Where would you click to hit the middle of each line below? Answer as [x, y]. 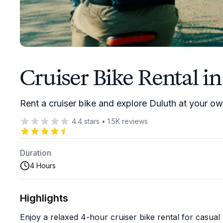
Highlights [44, 198]
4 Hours [43, 166]
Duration [36, 153]
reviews [134, 121]
